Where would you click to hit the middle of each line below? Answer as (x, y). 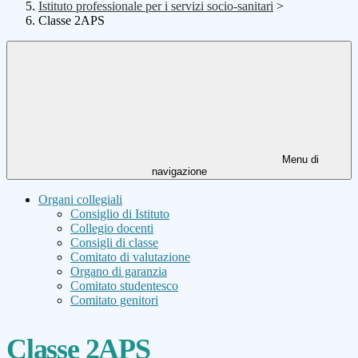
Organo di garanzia (119, 272)
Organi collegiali (80, 200)
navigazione (179, 172)
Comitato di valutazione (130, 257)
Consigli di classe (114, 243)
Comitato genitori (114, 300)
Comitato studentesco (124, 286)
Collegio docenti (112, 229)
